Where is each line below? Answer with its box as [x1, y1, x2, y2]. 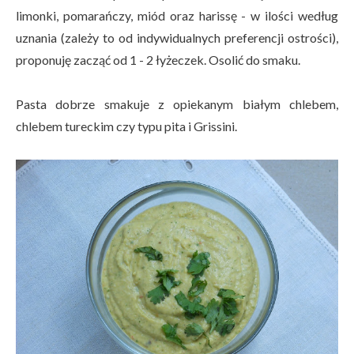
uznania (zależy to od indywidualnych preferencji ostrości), [16, 29, 338, 45]
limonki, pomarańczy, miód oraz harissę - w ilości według [16, 7, 338, 23]
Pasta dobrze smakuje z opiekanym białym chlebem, [16, 96, 338, 111]
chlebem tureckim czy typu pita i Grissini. [16, 118, 237, 134]
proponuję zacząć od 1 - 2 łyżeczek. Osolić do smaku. [16, 51, 300, 67]
